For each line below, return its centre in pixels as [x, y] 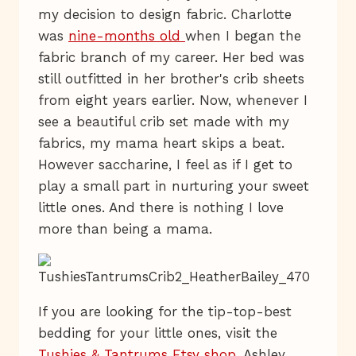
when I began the [243, 36]
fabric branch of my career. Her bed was [171, 58]
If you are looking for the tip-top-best [165, 312]
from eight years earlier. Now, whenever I [173, 101]
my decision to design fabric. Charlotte [165, 15]
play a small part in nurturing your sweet [174, 186]
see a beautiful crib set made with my [164, 122]
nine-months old [127, 36]
